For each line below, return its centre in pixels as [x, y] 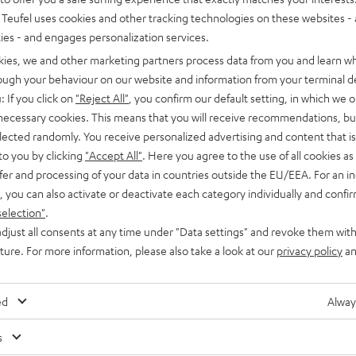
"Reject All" [102, 98]
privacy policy [310, 250]
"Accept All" [114, 155]
